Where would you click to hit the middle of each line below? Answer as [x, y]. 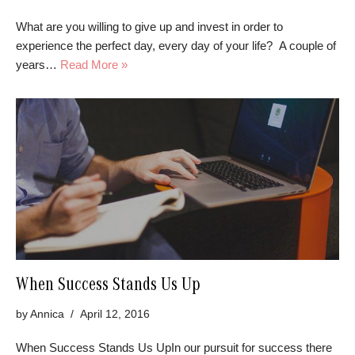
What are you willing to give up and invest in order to [149, 27]
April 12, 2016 [115, 315]
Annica [47, 315]
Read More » [94, 65]
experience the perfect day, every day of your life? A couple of [176, 46]
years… [38, 65]
